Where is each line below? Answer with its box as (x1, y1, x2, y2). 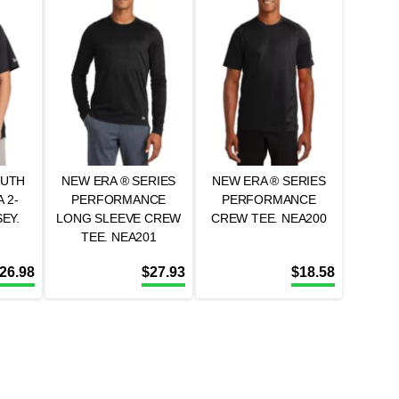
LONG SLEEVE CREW (56, 211, 182, 225)
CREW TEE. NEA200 (210, 211, 327, 225)
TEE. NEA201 (80, 230, 157, 244)
